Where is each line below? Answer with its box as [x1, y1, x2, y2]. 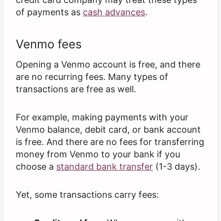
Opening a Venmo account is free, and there [16, 59, 200, 70]
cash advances [83, 7, 145, 18]
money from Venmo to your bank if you [16, 149, 180, 160]
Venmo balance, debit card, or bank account [16, 124, 201, 135]
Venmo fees [16, 37, 82, 52]
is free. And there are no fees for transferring [16, 137, 204, 147]
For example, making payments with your [16, 112, 188, 123]
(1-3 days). [153, 161, 203, 172]
